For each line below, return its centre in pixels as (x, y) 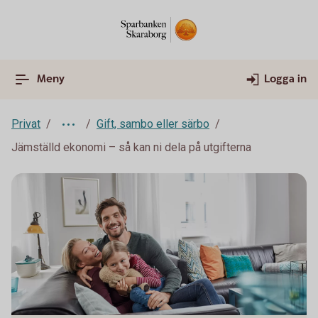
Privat (26, 124)
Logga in (285, 79)
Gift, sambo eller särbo (153, 124)
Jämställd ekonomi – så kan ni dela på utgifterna (131, 147)
